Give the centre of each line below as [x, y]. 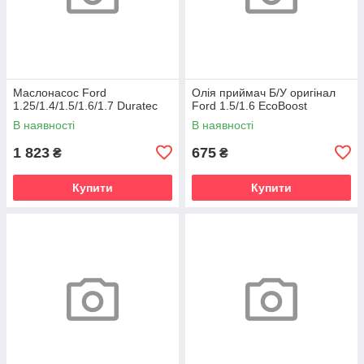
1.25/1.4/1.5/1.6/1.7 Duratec [85, 105]
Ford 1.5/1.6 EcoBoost [249, 105]
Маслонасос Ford [60, 92]
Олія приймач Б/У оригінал [264, 92]
